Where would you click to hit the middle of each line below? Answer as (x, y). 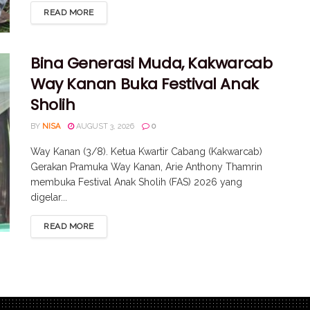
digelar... (49, 198)
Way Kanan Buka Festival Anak (145, 84)
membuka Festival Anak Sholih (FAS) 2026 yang (136, 182)
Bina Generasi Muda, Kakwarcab (152, 64)
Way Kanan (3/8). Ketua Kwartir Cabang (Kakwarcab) (146, 152)
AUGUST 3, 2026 (104, 127)
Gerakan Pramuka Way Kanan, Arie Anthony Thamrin (146, 167)
